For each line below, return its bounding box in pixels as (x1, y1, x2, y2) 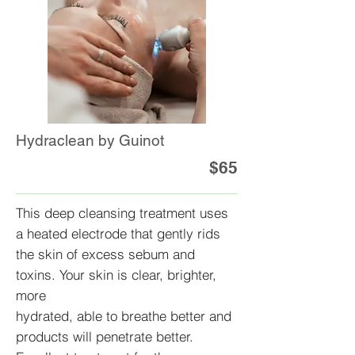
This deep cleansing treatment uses (16, 204, 228, 221)
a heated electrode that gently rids (16, 225, 220, 242)
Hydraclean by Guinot (16, 132, 164, 149)
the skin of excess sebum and (16, 246, 195, 262)
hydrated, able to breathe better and (16, 307, 231, 324)
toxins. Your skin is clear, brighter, (16, 266, 216, 283)
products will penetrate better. (16, 328, 193, 345)
